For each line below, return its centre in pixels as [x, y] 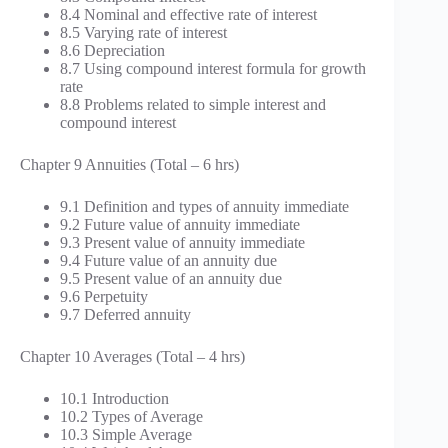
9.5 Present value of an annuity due [171, 279]
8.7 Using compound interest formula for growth [213, 69]
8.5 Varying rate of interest [143, 33]
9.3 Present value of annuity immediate [182, 243]
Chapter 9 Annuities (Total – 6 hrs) [129, 165]
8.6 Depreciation [112, 51]
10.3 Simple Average [126, 435]
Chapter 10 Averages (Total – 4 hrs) [132, 357]
